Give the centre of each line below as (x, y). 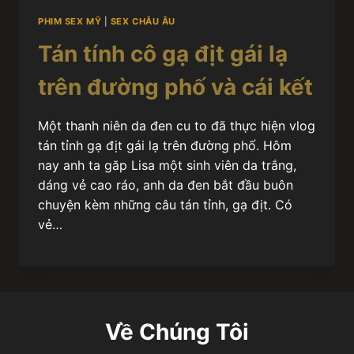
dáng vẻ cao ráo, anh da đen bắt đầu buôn (166, 185)
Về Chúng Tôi (177, 331)
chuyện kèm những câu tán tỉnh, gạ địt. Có (165, 204)
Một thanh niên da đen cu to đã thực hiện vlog (177, 125)
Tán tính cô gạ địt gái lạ (163, 53)
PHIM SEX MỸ (70, 21)
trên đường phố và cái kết (175, 87)
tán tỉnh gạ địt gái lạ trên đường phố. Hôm (165, 145)
